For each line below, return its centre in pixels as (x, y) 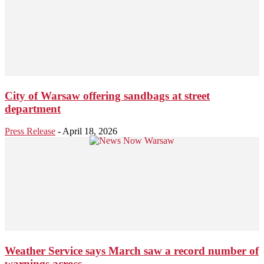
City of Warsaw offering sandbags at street (107, 95)
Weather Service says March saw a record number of (132, 251)
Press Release (30, 131)
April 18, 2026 (90, 131)
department (33, 108)
